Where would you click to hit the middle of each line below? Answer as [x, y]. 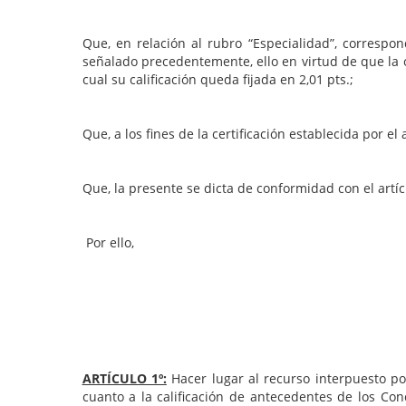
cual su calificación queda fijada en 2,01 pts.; [217, 80]
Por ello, [108, 243]
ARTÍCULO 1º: [124, 379]
